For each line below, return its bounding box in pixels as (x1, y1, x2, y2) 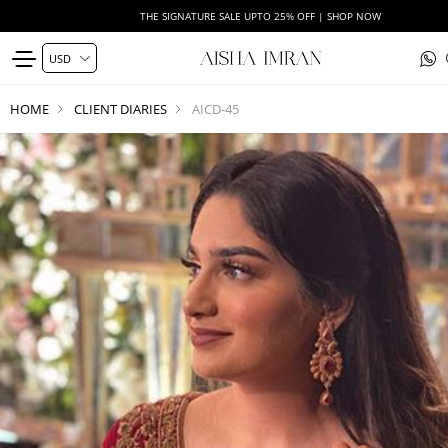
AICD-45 (192, 100, 239, 119)
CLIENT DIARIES (74, 100, 167, 119)
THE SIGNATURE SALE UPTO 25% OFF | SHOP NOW (139, 9, 381, 23)
